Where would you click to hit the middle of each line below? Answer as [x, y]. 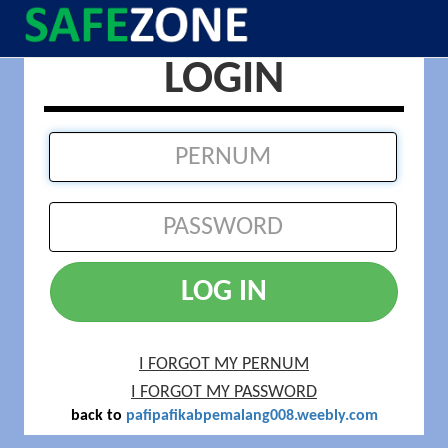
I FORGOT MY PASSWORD [224, 392]
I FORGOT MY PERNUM [224, 364]
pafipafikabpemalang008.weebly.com [251, 416]
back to [98, 416]
